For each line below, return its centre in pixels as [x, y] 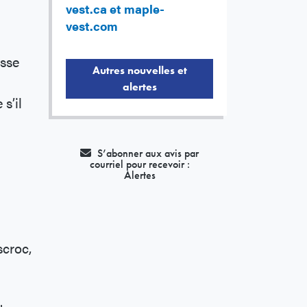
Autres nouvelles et [139, 71]
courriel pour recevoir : [139, 164]
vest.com [92, 26]
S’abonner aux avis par [147, 153]
